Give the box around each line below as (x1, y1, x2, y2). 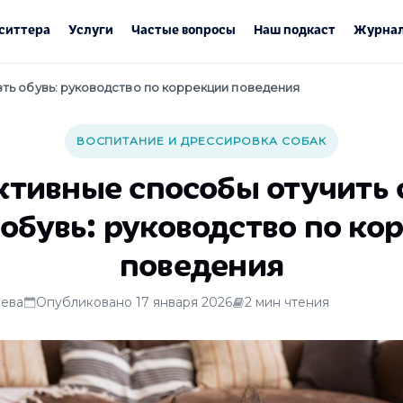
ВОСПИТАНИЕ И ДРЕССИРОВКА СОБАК (76, 133, 327, 148)
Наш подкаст (254, 20, 336, 38)
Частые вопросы (131, 20, 236, 38)
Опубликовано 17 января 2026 (36, 293, 232, 310)
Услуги (68, 20, 113, 38)
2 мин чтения (245, 293, 329, 310)
